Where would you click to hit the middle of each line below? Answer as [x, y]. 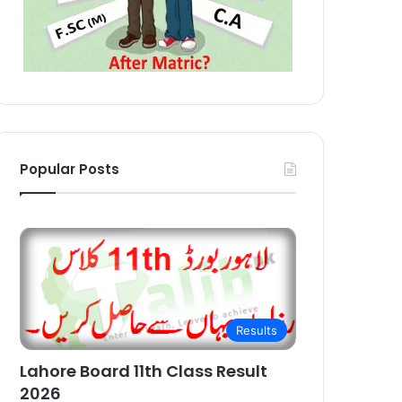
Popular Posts [70, 169]
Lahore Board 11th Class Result [144, 371]
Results [257, 331]
